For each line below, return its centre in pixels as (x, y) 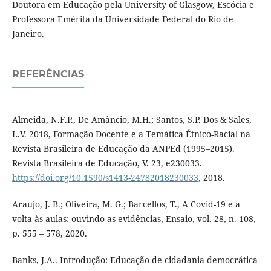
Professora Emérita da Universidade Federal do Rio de (122, 19)
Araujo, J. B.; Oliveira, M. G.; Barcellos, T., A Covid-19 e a (126, 204)
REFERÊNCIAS (48, 74)
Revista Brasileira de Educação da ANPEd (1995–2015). (123, 149)
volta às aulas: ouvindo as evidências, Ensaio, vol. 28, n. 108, (134, 219)
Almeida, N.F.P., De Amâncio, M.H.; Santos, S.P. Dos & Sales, (132, 120)
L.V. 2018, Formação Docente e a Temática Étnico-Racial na (131, 134)
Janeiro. (28, 34)
